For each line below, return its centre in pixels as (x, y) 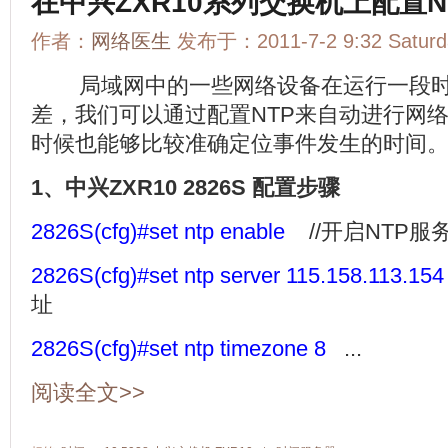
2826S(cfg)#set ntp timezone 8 (178, 348)
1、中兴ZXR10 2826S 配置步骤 (185, 187)
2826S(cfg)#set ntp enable (158, 231)
